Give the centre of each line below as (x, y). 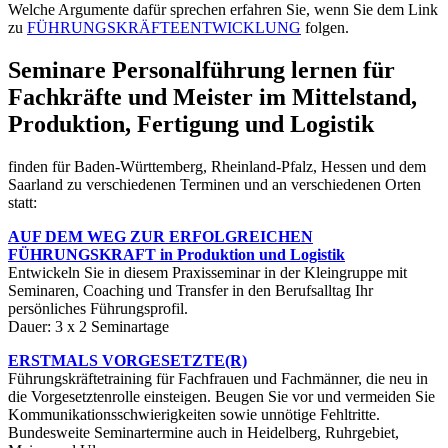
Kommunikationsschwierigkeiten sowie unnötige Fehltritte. (194, 414)
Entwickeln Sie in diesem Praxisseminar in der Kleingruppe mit (207, 272)
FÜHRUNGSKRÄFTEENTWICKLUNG (164, 27)
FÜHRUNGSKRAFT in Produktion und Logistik (176, 254)
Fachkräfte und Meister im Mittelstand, (212, 96)
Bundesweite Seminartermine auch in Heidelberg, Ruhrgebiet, (203, 432)
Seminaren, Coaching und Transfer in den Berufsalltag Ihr (190, 290)
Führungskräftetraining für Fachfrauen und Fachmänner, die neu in (218, 378)
